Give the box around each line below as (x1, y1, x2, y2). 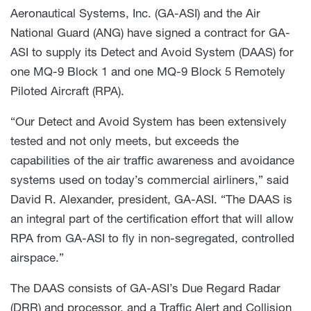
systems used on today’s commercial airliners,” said (10, 172, 289, 187)
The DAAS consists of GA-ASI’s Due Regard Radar (10, 280, 280, 296)
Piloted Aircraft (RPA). (10, 83, 124, 99)
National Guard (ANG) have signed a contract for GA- (10, 25, 290, 40)
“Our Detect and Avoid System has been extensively (10, 114, 287, 129)
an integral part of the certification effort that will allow (10, 211, 294, 226)
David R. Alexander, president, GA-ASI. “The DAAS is (10, 192, 292, 207)
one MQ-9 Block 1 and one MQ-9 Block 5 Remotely (10, 64, 285, 79)
